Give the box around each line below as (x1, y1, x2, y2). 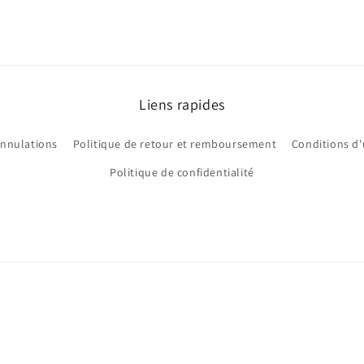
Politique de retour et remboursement (72, 136, 277, 151)
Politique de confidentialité (110, 165, 254, 180)
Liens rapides (139, 95, 225, 114)
